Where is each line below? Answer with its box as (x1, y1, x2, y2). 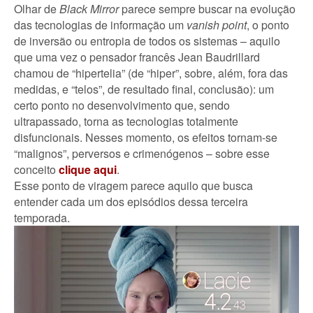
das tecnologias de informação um (14, 16, 187, 33)
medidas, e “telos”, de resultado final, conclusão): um (14, 80, 274, 97)
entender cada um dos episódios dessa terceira (14, 193, 248, 210)
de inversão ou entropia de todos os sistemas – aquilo (14, 32, 280, 49)
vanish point (187, 16, 247, 33)
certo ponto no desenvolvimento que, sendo (14, 96, 230, 113)
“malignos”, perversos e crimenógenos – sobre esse (14, 145, 270, 161)
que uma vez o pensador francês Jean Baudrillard (14, 48, 260, 65)
